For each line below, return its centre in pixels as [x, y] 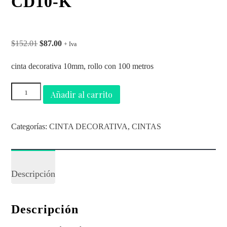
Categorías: [30, 126]
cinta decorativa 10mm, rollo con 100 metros [83, 66]
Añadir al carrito [81, 94]
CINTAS [147, 126]
